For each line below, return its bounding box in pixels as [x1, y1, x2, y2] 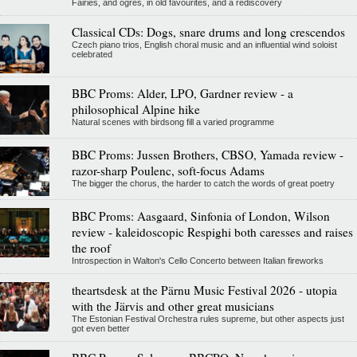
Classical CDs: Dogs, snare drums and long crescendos [71, 24, 345, 41]
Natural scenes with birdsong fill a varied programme [71, 117, 274, 127]
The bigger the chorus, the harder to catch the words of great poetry [71, 178, 335, 189]
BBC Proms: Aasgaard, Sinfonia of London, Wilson [71, 208, 330, 225]
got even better [71, 324, 130, 334]
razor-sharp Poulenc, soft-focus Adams [71, 163, 265, 179]
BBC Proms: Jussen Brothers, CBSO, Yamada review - [71, 147, 343, 163]
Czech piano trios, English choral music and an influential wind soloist [71, 40, 337, 50]
